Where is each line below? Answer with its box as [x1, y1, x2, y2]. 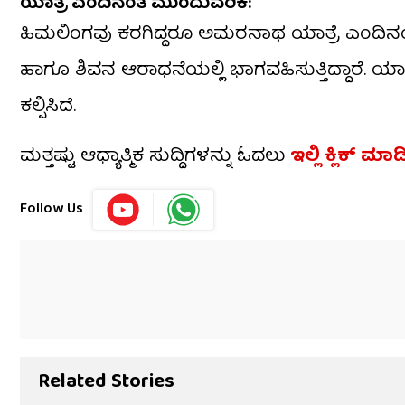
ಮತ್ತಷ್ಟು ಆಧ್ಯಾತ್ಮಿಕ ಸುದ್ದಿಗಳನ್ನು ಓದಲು [20, 141, 286, 174]
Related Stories [38, 365, 174, 401]
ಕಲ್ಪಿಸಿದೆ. [20, 91, 76, 124]
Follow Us [20, 197, 83, 223]
